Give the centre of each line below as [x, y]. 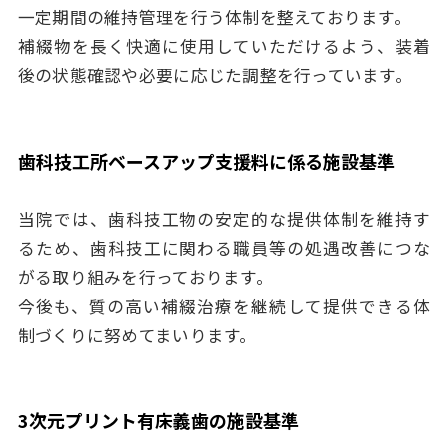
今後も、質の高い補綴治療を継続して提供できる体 [224, 305]
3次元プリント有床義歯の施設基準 [158, 420]
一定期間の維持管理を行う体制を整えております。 [214, 17]
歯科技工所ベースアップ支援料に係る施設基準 [206, 160]
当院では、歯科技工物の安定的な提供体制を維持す [224, 218]
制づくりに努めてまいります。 [137, 334]
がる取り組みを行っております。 [145, 276]
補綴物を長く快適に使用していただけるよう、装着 [224, 46]
